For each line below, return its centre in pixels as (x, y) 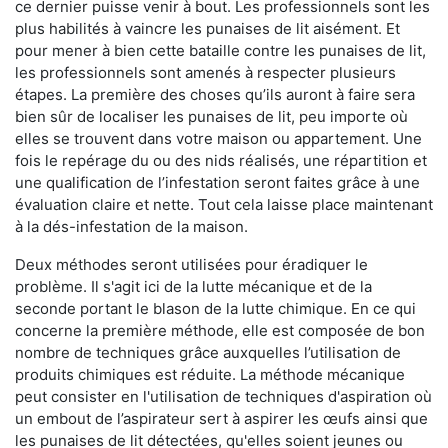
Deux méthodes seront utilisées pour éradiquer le (191, 265)
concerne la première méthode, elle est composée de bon (220, 331)
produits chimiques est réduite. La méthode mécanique (210, 375)
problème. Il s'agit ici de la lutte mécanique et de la (193, 287)
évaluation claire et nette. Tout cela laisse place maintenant (224, 205)
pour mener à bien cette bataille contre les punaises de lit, (220, 51)
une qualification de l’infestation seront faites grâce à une (217, 183)
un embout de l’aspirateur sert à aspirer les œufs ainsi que (221, 419)
